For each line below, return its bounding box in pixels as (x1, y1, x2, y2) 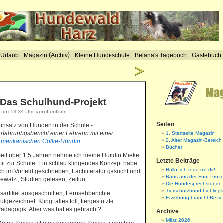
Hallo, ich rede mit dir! (166, 167, 215, 172)
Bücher (166, 144, 182, 150)
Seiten (156, 121, 174, 128)
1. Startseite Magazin (166, 130, 215, 136)
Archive (156, 208, 179, 215)
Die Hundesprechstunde (166, 181, 222, 186)
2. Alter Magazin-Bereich (166, 137, 222, 143)
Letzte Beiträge (156, 157, 200, 164)
